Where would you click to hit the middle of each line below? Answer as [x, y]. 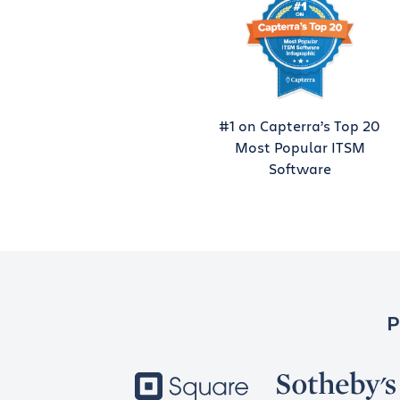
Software [300, 168]
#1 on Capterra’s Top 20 [300, 125]
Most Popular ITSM [300, 147]
